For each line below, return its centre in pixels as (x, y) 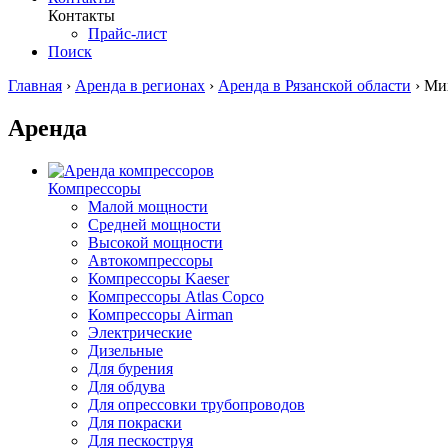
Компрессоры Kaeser (158, 278)
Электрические (140, 332)
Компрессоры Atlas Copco (176, 296)
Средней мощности (154, 224)
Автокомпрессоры (150, 260)
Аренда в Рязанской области (314, 85)
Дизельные (125, 350)
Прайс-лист (127, 33)
